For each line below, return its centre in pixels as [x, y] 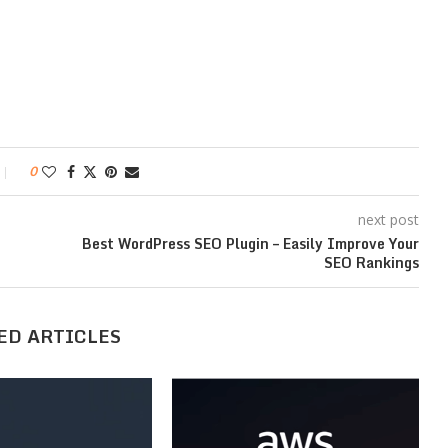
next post [388, 219]
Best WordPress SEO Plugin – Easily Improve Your [250, 243]
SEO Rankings [371, 262]
